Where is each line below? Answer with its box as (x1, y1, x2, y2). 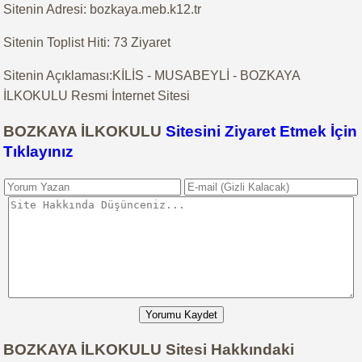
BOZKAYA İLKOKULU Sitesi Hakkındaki (3, 341, 295, 359)
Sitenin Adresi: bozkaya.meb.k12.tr (3, 2, 202, 16)
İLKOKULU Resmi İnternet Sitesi (3, 89, 191, 103)
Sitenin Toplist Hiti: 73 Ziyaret (3, 36, 171, 49)
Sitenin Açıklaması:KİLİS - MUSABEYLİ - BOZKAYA (3, 69, 301, 82)
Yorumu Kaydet (145, 309, 217, 322)
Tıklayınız (3, 142, 74, 160)
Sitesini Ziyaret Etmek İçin (166, 122, 358, 140)
